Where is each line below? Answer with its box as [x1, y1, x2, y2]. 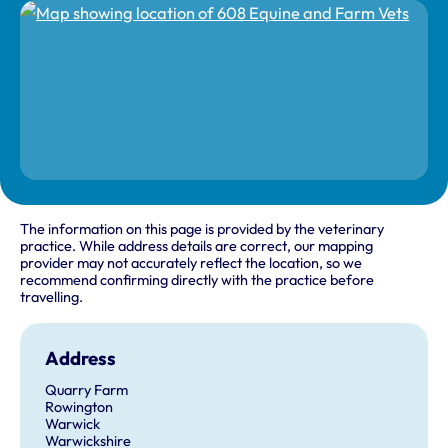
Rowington [44, 397, 113, 416]
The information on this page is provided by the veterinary [20, 220, 384, 239]
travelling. [20, 288, 83, 307]
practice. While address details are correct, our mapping [20, 237, 373, 256]
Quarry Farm [44, 380, 128, 399]
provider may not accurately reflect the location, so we [20, 254, 362, 273]
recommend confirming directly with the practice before [20, 271, 374, 290]
